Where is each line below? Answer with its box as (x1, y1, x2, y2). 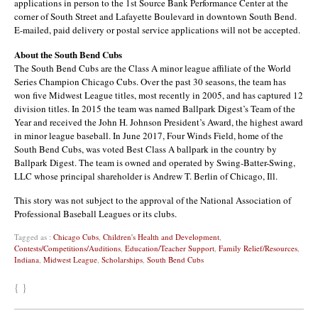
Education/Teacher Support (125, 242, 214, 253)
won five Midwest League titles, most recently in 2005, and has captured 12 (14, 88, 303, 102)
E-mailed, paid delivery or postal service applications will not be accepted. (14, 23, 300, 36)
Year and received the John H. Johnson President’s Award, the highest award (14, 115, 303, 128)
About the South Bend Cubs (14, 47, 122, 61)
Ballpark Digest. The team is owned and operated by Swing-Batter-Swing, (14, 155, 295, 169)
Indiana (14, 253, 39, 265)
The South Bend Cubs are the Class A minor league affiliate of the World (14, 61, 291, 75)
